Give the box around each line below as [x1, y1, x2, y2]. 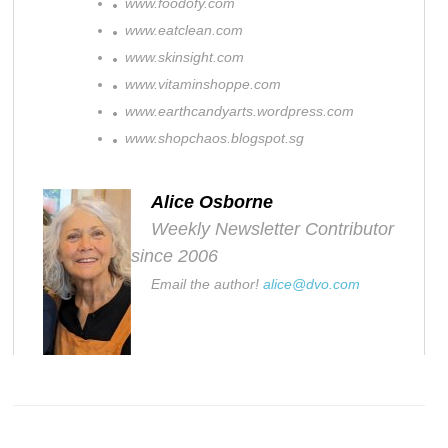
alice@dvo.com [263, 275, 361, 292]
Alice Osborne [151, 191, 274, 212]
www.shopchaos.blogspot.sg [117, 130, 305, 146]
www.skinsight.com [117, 49, 245, 65]
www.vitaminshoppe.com [117, 76, 282, 92]
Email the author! [151, 275, 264, 292]
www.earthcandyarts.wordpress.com [117, 103, 355, 119]
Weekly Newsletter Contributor [131, 218, 395, 239]
